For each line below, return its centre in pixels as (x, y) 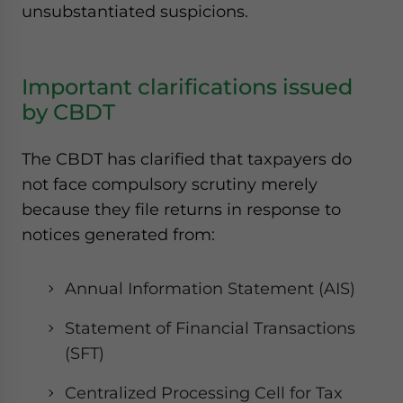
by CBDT (68, 112)
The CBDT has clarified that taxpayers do (187, 159)
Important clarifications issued (187, 87)
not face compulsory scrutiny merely (170, 184)
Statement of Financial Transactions (210, 328)
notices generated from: (118, 234)
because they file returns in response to (181, 209)
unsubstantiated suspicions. (135, 11)
